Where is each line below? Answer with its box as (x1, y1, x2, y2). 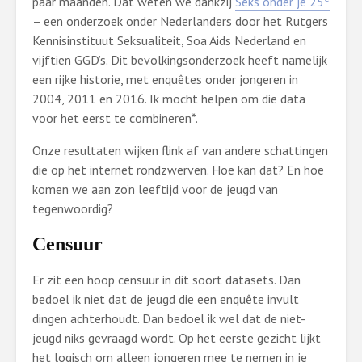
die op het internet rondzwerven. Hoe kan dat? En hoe (32, 162, 324, 178)
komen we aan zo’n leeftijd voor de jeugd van (32, 181, 278, 197)
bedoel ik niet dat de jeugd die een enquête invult (32, 291, 299, 307)
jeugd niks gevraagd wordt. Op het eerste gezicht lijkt (32, 330, 321, 346)
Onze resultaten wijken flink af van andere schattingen (32, 142, 328, 158)
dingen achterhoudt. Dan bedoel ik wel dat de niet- (32, 310, 305, 326)
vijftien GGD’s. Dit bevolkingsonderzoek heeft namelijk (32, 52, 327, 68)
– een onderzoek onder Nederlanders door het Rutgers (32, 13, 328, 29)
